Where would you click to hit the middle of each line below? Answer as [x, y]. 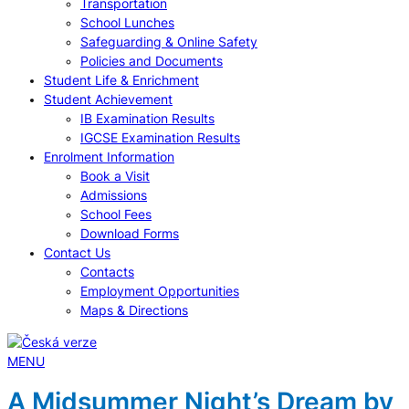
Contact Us [77, 252]
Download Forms [130, 233]
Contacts [107, 272]
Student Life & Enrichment [121, 80]
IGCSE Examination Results [160, 137]
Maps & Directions [134, 310]
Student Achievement [108, 99]
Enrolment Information [109, 157]
